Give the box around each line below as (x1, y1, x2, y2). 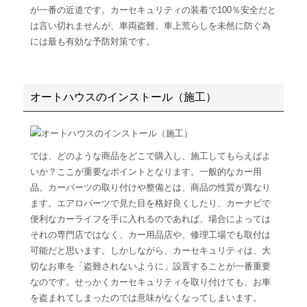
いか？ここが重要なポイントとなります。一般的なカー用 (30, 166, 262, 177)
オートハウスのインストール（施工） (30, 90, 217, 103)
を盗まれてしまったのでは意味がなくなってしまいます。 (30, 292, 262, 303)
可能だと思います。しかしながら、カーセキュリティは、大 (30, 245, 271, 256)
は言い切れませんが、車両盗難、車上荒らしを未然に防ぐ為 (30, 20, 271, 31)
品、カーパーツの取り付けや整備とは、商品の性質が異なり (30, 182, 271, 193)
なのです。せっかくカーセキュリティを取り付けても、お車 (30, 276, 271, 287)
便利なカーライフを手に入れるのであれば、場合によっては (30, 213, 271, 224)
